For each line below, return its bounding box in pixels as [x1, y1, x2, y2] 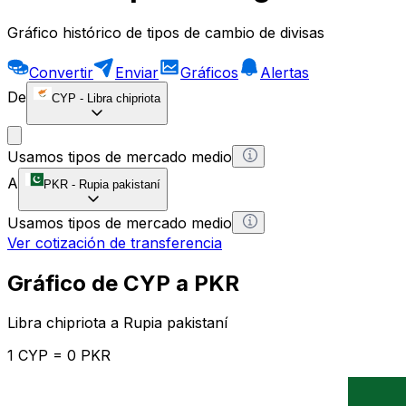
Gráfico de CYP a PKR [7, 269, 239, 296]
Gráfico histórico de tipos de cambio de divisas [7, 23, 324, 42]
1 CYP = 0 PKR [7, 346, 111, 365]
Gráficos [180, 63, 238, 82]
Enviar [115, 63, 159, 82]
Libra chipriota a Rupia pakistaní [7, 314, 227, 333]
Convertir [29, 63, 93, 82]
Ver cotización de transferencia [7, 233, 222, 252]
